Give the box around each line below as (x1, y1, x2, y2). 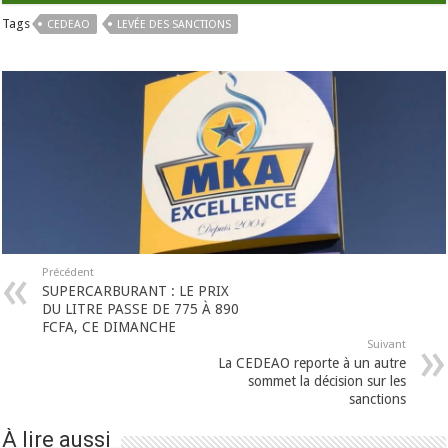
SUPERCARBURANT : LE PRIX (42, 283, 230, 300)
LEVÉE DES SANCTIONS (117, 17, 232, 31)
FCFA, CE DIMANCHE (42, 319, 177, 336)
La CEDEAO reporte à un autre (217, 355, 406, 372)
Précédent (42, 266, 95, 280)
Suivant (366, 338, 406, 352)
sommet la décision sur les (247, 373, 406, 390)
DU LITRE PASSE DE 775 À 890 (42, 301, 240, 318)
